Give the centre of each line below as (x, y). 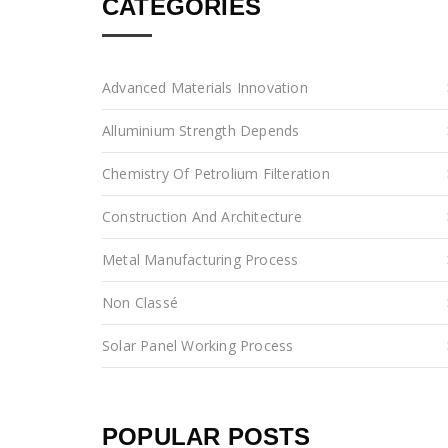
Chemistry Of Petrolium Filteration (216, 174)
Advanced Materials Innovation (205, 88)
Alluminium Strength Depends (201, 131)
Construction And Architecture (202, 217)
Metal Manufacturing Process (200, 260)
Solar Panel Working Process (198, 346)
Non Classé (140, 303)
